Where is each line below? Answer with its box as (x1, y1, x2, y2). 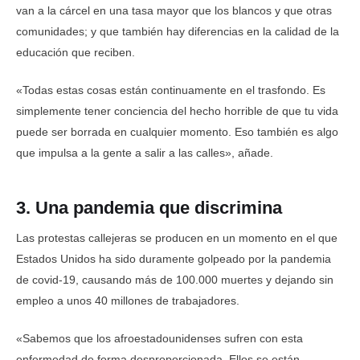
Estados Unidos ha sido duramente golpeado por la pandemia (16, 252, 331, 266)
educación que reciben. (16, 45, 135, 59)
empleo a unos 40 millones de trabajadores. (16, 294, 239, 308)
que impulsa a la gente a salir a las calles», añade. (16, 145, 273, 159)
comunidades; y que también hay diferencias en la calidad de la (16, 24, 339, 38)
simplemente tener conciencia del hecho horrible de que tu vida (16, 104, 338, 117)
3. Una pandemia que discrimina (16, 197, 282, 218)
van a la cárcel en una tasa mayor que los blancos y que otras (16, 3, 332, 17)
